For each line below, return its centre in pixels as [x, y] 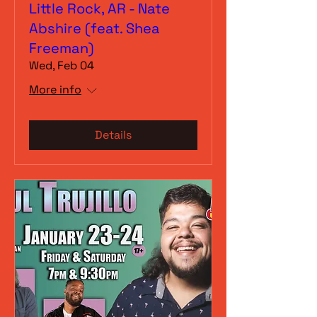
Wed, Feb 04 [62, 65]
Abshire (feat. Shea [94, 28]
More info [55, 90]
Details [113, 135]
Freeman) [62, 48]
